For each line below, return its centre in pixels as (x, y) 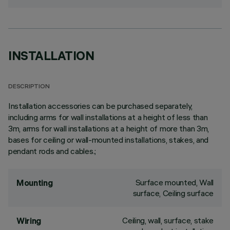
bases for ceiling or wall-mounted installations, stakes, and (109, 140)
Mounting (35, 183)
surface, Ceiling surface (173, 193)
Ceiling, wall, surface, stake (168, 220)
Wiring (29, 221)
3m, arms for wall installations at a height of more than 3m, (109, 128)
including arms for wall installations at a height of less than (108, 117)
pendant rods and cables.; (52, 151)
